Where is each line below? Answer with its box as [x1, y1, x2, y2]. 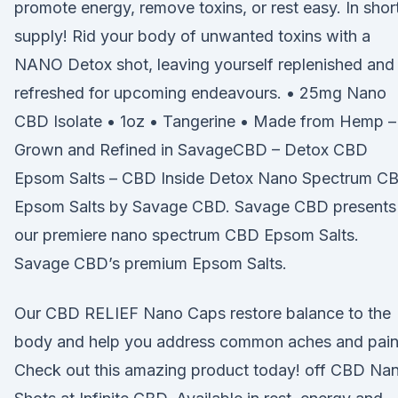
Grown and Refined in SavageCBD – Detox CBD [14, 140, 368, 159]
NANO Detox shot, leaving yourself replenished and [14, 55, 394, 74]
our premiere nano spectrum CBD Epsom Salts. [14, 226, 359, 244]
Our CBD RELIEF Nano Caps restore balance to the [14, 304, 391, 322]
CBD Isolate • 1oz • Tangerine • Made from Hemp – [14, 112, 396, 131]
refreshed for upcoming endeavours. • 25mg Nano [14, 84, 386, 102]
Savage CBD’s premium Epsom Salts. [14, 254, 287, 273]
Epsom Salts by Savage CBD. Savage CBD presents [14, 197, 396, 216]
